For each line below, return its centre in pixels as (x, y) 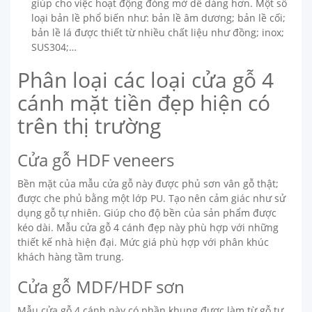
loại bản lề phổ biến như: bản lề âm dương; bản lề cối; (158, 17)
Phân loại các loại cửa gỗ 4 (146, 79)
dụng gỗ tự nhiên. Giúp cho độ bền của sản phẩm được (147, 212)
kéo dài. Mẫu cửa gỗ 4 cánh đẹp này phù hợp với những (148, 227)
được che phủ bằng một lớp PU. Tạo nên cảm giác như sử (151, 198)
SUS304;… (54, 47)
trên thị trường (89, 125)
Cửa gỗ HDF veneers (96, 159)
